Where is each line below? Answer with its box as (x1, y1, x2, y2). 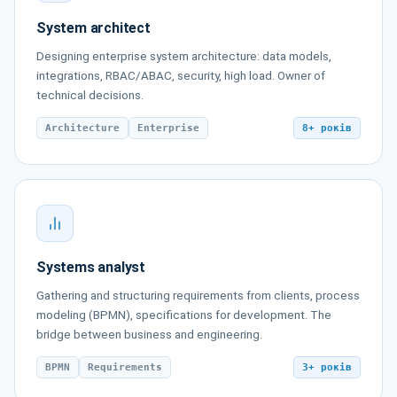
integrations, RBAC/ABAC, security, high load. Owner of (36, 68, 325, 82)
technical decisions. (36, 88, 144, 102)
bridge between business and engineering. (36, 327, 262, 341)
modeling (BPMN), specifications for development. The (36, 307, 331, 322)
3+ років (302, 362, 352, 373)
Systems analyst (36, 259, 145, 276)
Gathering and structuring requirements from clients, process (36, 288, 360, 302)
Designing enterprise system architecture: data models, (36, 49, 331, 63)
